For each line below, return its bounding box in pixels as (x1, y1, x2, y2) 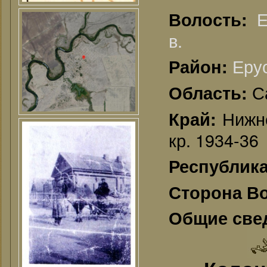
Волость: (169, 7, 257, 32)
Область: (169, 80, 252, 105)
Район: (169, 54, 232, 79)
